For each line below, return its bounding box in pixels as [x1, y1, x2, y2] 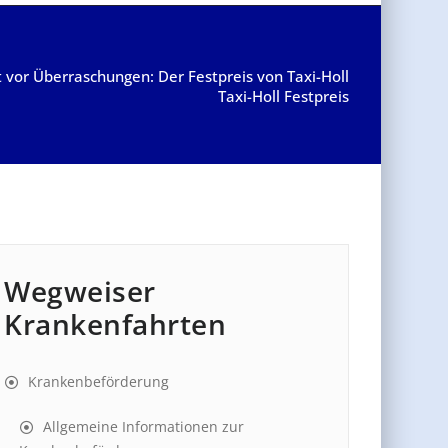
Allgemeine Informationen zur [43, 417, 244, 437]
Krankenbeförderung [28, 372, 169, 392]
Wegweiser [4, 272, 156, 311]
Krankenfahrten [4, 305, 226, 344]
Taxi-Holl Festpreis [218, 86, 349, 107]
